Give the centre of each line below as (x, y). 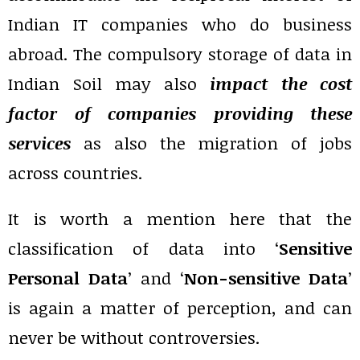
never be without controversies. (134, 337)
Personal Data (68, 278)
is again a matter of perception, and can (180, 308)
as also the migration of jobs (211, 143)
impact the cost (281, 84)
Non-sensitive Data (266, 278)
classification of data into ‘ (143, 248)
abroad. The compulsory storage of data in (180, 54)
